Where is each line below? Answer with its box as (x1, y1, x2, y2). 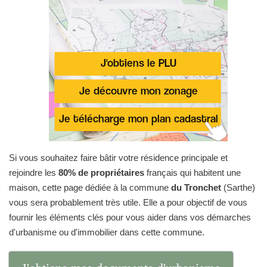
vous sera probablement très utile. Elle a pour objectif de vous (9, 197, 247, 207)
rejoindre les (9, 167, 58, 178)
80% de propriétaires (58, 167, 144, 178)
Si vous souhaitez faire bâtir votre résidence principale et (9, 153, 228, 163)
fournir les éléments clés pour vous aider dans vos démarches (9, 212, 251, 222)
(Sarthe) (221, 182, 255, 193)
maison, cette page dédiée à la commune (9, 182, 171, 193)
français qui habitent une (144, 167, 241, 178)
